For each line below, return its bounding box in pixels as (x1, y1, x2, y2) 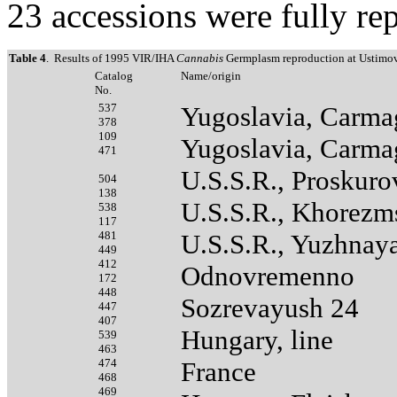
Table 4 (9, 51, 46, 65)
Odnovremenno (181, 260, 354, 292)
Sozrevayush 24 (181, 292, 359, 323)
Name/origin (181, 68, 241, 82)
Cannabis (176, 51, 226, 65)
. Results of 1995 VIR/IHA (46, 51, 176, 65)
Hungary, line (181, 323, 333, 355)
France (181, 355, 256, 387)
